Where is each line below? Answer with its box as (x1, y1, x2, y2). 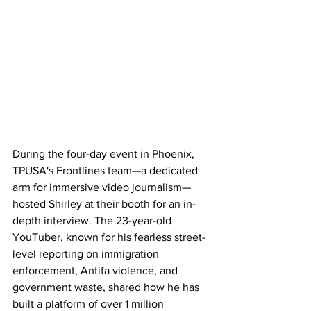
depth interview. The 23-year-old (12, 215, 174, 226)
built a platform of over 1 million (12, 298, 167, 310)
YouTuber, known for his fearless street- (12, 231, 205, 243)
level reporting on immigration (12, 248, 162, 260)
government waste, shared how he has (12, 281, 202, 293)
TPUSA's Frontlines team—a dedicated (12, 165, 201, 176)
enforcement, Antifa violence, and (12, 264, 180, 276)
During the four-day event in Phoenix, (12, 148, 197, 160)
